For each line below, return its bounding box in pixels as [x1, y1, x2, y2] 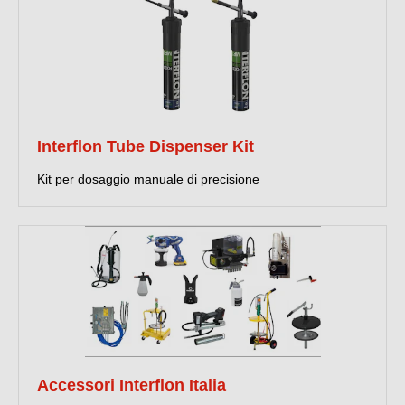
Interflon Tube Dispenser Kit [37, 137, 254, 156]
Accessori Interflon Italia [37, 375, 226, 394]
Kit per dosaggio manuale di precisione [37, 172, 259, 187]
